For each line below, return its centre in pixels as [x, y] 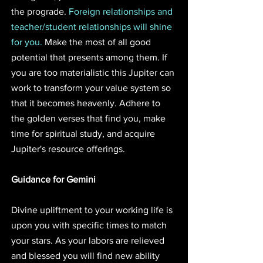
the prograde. [40, 11]
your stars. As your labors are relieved [89, 240]
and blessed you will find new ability [87, 255]
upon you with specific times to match [90, 225]
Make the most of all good [98, 42]
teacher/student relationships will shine [93, 26]
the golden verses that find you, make [90, 118]
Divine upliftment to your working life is [93, 210]
